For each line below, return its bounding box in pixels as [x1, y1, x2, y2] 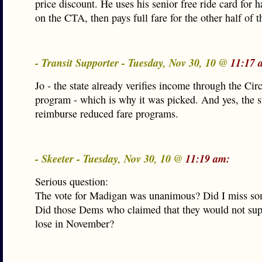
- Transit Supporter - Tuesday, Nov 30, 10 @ [35, 55, 230, 70]
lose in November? [35, 216, 114, 230]
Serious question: [35, 174, 108, 188]
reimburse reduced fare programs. [35, 106, 178, 120]
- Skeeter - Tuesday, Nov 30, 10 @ [35, 151, 185, 166]
